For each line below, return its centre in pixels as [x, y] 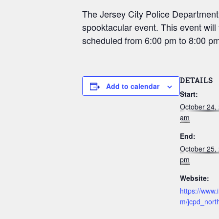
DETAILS [197, 80]
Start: [189, 94]
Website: [195, 178]
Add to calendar [133, 86]
